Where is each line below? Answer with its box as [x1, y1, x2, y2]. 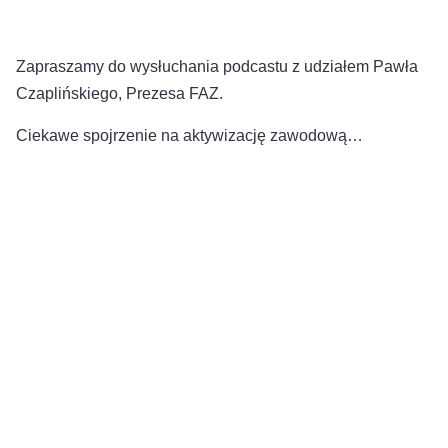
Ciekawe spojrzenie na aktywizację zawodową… [16, 126, 363, 144]
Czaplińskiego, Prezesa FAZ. [16, 85, 223, 103]
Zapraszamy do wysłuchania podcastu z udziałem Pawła [16, 58, 418, 76]
